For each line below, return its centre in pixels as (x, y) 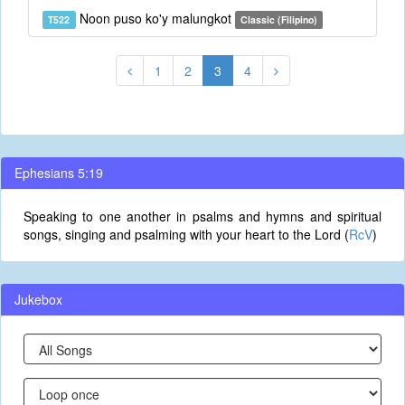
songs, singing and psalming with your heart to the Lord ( (186, 234)
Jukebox (38, 299)
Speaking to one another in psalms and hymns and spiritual (202, 216)
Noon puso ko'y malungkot (155, 18)
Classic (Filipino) (278, 19)
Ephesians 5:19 (59, 173)
